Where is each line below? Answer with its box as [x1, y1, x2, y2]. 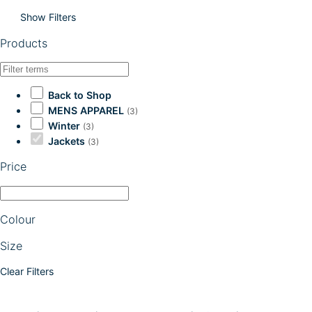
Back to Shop [48, 89, 111, 102]
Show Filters [20, 11, 76, 24]
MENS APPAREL [48, 104, 124, 117]
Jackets [48, 135, 85, 148]
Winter [48, 120, 80, 132]
